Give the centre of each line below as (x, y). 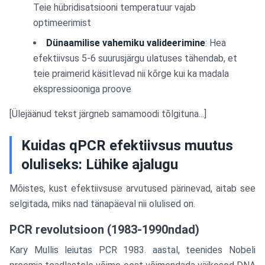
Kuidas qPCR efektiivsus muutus (127, 146)
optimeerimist (62, 23)
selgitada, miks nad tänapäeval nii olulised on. (102, 204)
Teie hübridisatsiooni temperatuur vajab (114, 7)
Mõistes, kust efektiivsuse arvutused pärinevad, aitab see (132, 188)
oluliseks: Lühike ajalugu (100, 164)
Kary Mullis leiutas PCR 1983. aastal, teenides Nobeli (132, 250)
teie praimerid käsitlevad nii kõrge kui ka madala (131, 74)
